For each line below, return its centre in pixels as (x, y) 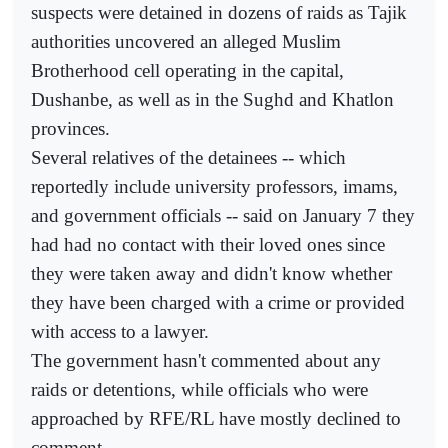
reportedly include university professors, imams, (214, 186)
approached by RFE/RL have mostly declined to (216, 418)
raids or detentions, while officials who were (199, 389)
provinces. (70, 128)
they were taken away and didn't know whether (211, 273)
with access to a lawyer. (120, 331)
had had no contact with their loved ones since (208, 244)
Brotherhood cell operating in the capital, (187, 70)
